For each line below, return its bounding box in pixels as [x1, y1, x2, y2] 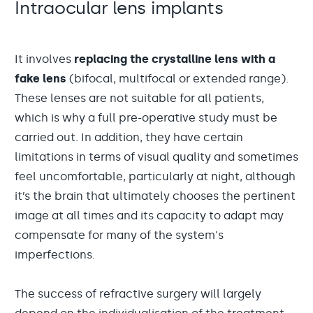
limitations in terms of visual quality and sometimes [15, 150, 298, 163]
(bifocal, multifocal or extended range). [66, 72, 289, 85]
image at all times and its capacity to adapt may [15, 209, 284, 222]
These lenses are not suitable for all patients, [15, 92, 264, 105]
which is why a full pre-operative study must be [15, 111, 277, 124]
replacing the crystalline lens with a [74, 52, 275, 66]
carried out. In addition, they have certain [15, 131, 243, 144]
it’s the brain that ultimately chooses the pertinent [15, 189, 296, 203]
